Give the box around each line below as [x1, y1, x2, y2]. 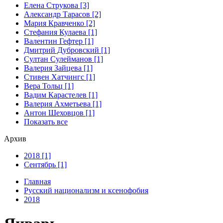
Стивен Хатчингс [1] [24, 72, 95, 81]
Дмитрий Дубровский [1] [24, 45, 110, 54]
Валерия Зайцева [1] [24, 63, 93, 72]
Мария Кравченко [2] [24, 18, 95, 27]
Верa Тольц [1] [24, 81, 74, 90]
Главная [24, 177, 51, 186]
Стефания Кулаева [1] [24, 27, 97, 36]
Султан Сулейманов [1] [24, 54, 103, 63]
